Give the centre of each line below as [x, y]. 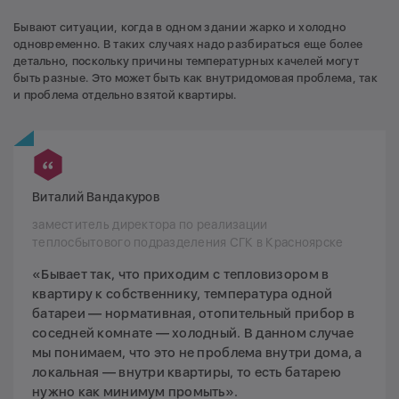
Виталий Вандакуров [96, 197]
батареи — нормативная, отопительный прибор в [193, 314]
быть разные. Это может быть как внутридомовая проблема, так [195, 78]
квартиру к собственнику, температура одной [183, 294]
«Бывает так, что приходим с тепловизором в [181, 275]
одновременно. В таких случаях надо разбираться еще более [188, 45]
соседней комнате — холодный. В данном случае [193, 334]
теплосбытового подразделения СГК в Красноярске [188, 243]
